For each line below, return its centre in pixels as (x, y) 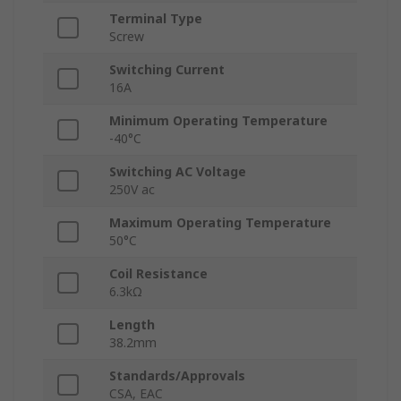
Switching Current (167, 70)
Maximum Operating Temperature (220, 223)
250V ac (132, 190)
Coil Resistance (158, 274)
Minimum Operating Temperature (218, 121)
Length (132, 325)
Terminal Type (156, 19)
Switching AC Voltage (178, 172)
